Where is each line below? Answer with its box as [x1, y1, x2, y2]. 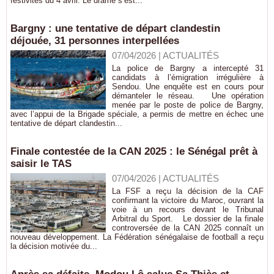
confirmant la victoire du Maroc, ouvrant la [111, 196, 264, 205]
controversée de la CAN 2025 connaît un [111, 223, 264, 232]
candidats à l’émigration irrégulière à [111, 73, 264, 82]
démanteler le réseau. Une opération [111, 91, 264, 100]
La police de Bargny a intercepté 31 [111, 64, 264, 73]
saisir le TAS [10, 158, 72, 169]
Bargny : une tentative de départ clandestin [10, 23, 220, 34]
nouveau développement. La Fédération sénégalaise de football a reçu [10, 232, 264, 242]
